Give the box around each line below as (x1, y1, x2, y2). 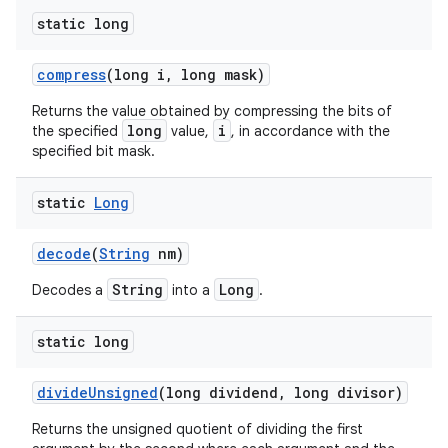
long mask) (173, 65, 265, 84)
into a (168, 281, 214, 299)
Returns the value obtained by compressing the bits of (32, 102, 392, 120)
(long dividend (158, 383, 278, 402)
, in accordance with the (231, 122, 390, 140)
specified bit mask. (32, 142, 155, 160)
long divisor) (286, 383, 403, 402)
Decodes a (32, 281, 107, 299)
